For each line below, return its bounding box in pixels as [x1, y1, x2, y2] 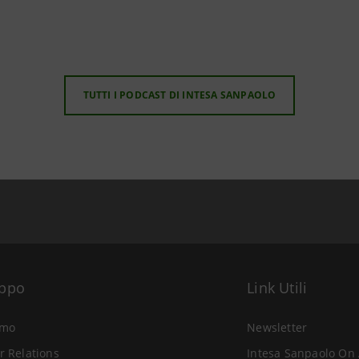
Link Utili [247, 278, 308, 297]
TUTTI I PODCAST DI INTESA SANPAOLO [83, 88, 276, 102]
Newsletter [247, 320, 308, 335]
